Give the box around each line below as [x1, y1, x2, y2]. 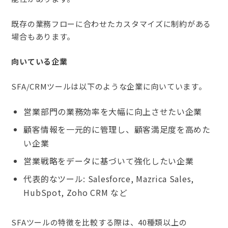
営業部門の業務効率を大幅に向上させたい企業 [23, 105, 203, 118]
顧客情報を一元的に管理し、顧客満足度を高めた [23, 123, 211, 136]
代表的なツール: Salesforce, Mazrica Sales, [23, 173, 194, 185]
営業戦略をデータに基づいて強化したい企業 [23, 155, 194, 167]
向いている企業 [11, 56, 68, 67]
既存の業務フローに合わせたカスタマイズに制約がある [11, 18, 211, 30]
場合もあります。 [11, 31, 75, 42]
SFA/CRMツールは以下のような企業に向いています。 [11, 81, 207, 92]
